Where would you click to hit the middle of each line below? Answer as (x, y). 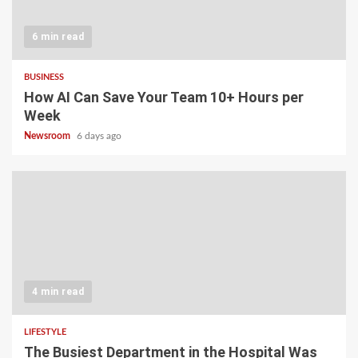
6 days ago (99, 135)
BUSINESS (44, 77)
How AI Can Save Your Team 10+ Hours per (164, 97)
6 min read (58, 36)
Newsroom (48, 135)
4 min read (58, 291)
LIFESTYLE (45, 332)
